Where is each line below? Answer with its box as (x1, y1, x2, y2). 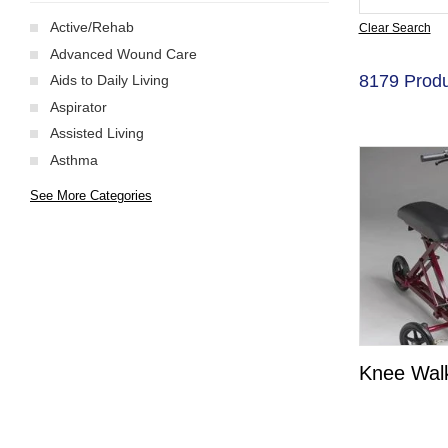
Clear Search (358, 21, 431, 35)
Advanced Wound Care (50, 45, 197, 62)
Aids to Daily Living (50, 72, 169, 88)
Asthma (50, 151, 98, 168)
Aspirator (50, 98, 107, 115)
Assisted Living (50, 125, 144, 141)
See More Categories (30, 187, 152, 203)
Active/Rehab (50, 19, 134, 35)
